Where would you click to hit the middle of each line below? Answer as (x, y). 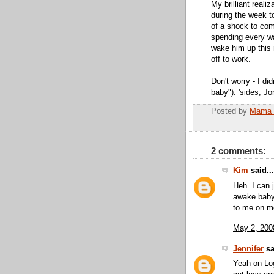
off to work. (231, 59)
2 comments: (239, 151)
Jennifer (248, 249)
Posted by (230, 112)
